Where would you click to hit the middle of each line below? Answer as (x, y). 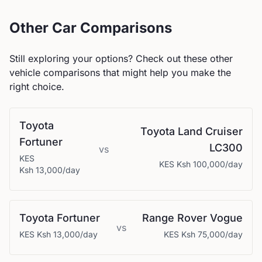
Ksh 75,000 (203, 234)
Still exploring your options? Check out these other (121, 58)
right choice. (37, 87)
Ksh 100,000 (201, 164)
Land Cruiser (210, 131)
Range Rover (175, 218)
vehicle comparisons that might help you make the (120, 73)
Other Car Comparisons (91, 28)
